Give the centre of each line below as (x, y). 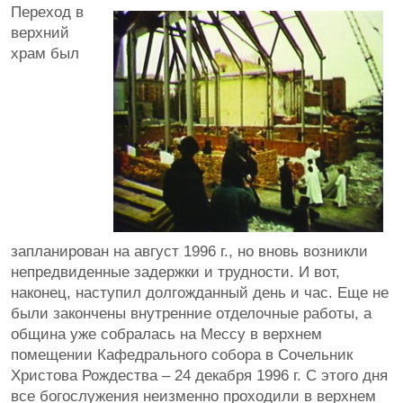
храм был (45, 54)
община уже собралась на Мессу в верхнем (166, 334)
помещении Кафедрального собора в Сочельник (182, 355)
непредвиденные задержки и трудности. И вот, (175, 272)
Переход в (47, 12)
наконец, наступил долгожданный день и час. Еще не (200, 293)
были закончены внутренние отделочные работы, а (191, 313)
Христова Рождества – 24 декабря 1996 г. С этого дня (199, 376)
